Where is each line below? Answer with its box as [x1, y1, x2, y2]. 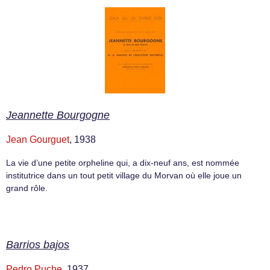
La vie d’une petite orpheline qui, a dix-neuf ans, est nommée [6, 157, 239, 168]
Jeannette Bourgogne [6, 108, 110, 121]
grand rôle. [6, 183, 48, 193]
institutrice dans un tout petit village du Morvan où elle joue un [6, 170, 242, 180]
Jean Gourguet [6, 134, 69, 145]
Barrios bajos [6, 238, 69, 251]
